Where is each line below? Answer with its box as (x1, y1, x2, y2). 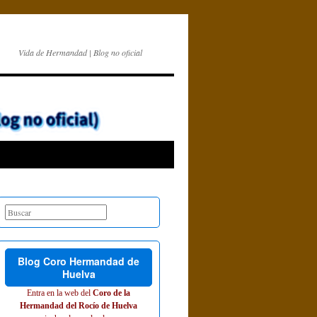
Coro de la (93, 288, 130, 298)
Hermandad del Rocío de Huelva (20, 301, 137, 311)
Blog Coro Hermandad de (18, 254, 139, 268)
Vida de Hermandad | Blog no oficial (18, 47, 142, 58)
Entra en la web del (27, 288, 93, 298)
